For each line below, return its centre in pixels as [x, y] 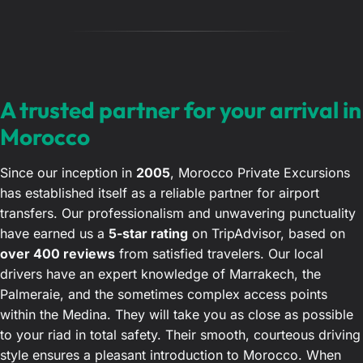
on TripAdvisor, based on [267, 234]
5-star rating [148, 234]
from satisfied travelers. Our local [219, 254]
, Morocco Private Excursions [260, 173]
